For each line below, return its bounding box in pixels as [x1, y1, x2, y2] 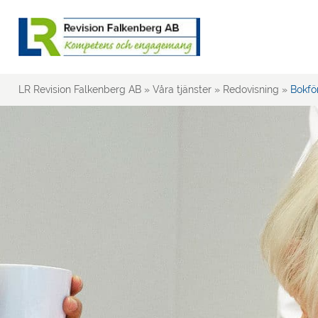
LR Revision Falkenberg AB [18, 84, 141, 95]
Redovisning [223, 84, 279, 95]
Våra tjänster [153, 84, 212, 95]
